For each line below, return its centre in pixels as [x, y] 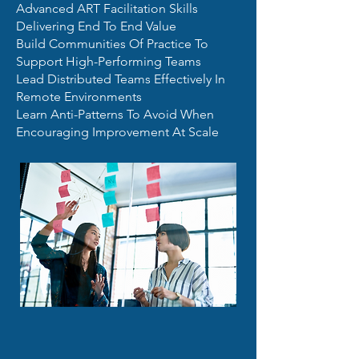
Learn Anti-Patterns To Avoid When [115, 114]
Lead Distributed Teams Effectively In [121, 79]
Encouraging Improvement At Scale [117, 132]
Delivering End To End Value [96, 26]
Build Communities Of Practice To [112, 44]
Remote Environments [79, 97]
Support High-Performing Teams [109, 61]
